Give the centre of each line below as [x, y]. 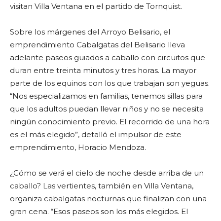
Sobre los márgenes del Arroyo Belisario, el [90, 32]
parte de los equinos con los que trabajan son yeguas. [110, 83]
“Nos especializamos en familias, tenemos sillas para [106, 96]
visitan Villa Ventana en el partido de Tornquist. [96, 6]
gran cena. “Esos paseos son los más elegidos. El [99, 212]
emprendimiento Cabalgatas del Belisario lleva [97, 45]
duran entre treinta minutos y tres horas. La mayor [103, 71]
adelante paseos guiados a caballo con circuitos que [108, 58]
